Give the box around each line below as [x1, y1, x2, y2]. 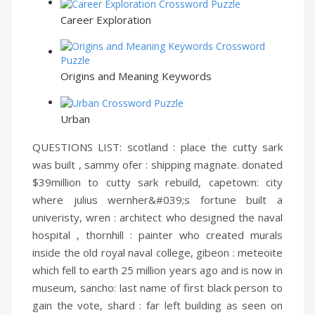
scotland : [127, 139, 176, 154]
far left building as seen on [141, 297, 283, 312]
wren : [86, 210, 117, 224]
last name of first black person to [115, 280, 283, 295]
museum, [32, 280, 80, 295]
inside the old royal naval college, [32, 245, 196, 259]
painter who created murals [132, 227, 283, 242]
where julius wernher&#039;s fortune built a [32, 192, 283, 207]
